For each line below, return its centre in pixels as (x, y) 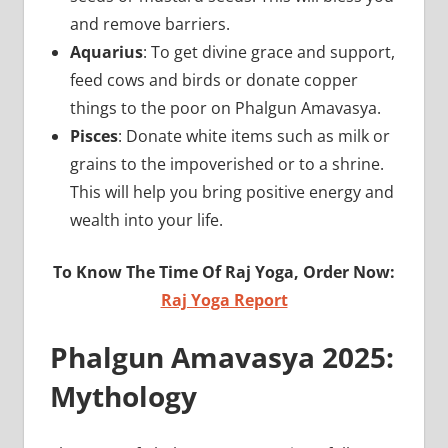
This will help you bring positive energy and (231, 191)
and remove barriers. (151, 23)
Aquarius (106, 51)
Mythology (126, 395)
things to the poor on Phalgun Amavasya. (227, 107)
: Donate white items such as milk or (253, 135)
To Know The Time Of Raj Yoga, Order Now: (224, 271)
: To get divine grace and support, (268, 51)
